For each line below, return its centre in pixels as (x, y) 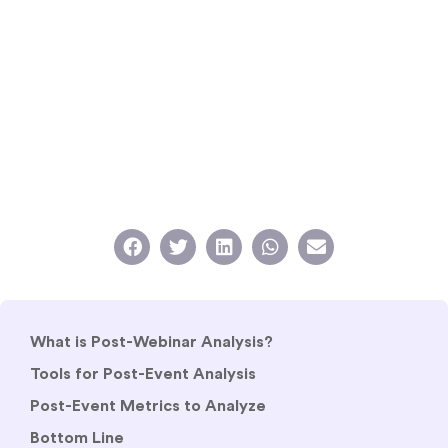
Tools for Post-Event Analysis (143, 373)
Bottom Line (79, 437)
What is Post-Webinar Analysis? (151, 341)
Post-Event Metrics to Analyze (150, 405)
